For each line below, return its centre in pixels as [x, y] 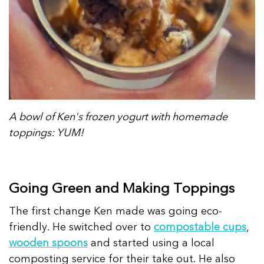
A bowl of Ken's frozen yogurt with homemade [118, 117]
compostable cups [200, 227]
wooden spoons [48, 243]
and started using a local [151, 243]
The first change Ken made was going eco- [115, 212]
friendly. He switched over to [81, 227]
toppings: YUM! [46, 133]
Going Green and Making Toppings [122, 189]
